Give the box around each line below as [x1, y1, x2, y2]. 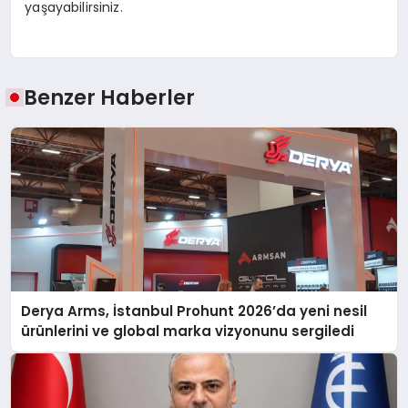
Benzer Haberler [24, 82, 196, 112]
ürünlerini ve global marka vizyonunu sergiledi [21, 321, 355, 341]
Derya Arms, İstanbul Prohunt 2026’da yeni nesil [21, 301, 368, 321]
